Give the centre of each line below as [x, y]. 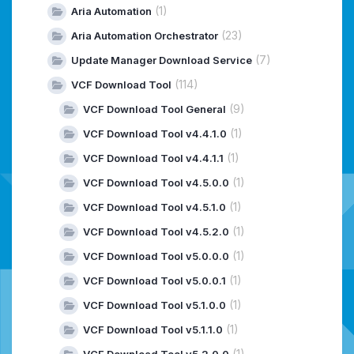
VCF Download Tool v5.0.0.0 [156, 256]
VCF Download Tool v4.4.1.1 [153, 158]
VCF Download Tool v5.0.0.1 [154, 281]
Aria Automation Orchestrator [145, 36]
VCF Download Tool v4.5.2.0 [156, 232]
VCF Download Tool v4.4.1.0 [155, 134]
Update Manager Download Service [162, 60]
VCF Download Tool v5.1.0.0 [154, 305]
